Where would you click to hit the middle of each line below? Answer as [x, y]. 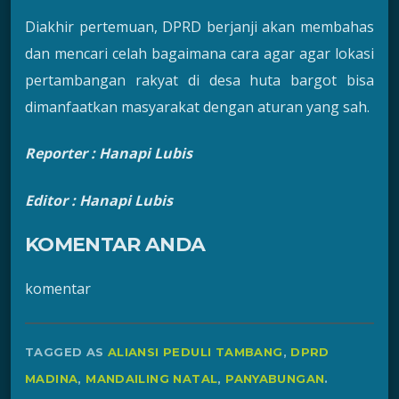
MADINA [52, 378]
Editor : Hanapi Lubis [99, 200]
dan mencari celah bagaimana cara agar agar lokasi [199, 53]
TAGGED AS [66, 351]
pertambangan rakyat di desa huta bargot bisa [199, 80]
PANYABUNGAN [275, 378]
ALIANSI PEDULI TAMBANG [195, 351]
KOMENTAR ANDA [115, 244]
